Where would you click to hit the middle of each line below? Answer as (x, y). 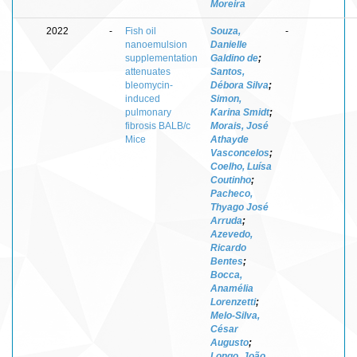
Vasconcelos (240, 153)
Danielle (229, 44)
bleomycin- (149, 85)
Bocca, (226, 275)
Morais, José (239, 126)
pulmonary (148, 112)
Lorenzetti (233, 302)
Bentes (227, 261)
